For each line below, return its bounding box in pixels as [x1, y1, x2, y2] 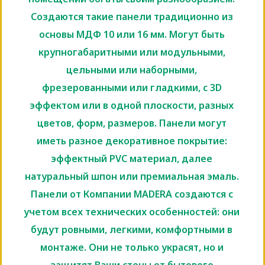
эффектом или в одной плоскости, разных [30, 99, 234, 112]
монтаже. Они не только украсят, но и [40, 241, 224, 254]
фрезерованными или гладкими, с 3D [41, 81, 222, 95]
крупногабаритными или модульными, [38, 46, 225, 59]
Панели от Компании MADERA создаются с [30, 188, 233, 201]
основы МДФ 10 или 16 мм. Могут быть [38, 28, 225, 41]
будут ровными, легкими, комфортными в [31, 223, 232, 237]
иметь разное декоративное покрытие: [36, 134, 227, 148]
